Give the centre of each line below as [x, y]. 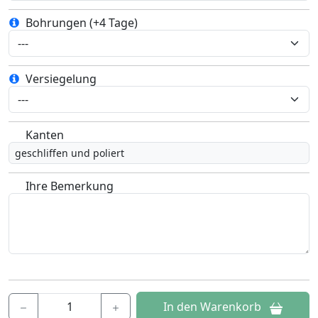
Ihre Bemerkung [70, 186]
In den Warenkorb [212, 307]
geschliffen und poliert [70, 153]
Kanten [45, 135]
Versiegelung [61, 79]
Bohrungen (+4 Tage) [82, 23]
